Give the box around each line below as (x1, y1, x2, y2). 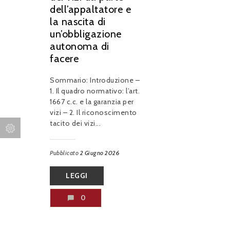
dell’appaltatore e (50, 3, 131, 15)
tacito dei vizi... (50, 118, 101, 128)
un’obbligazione (50, 27, 122, 40)
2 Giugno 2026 (80, 148, 120, 157)
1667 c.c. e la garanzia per (50, 97, 134, 106)
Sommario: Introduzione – (50, 75, 140, 85)
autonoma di (50, 40, 109, 52)
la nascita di (50, 15, 106, 28)
